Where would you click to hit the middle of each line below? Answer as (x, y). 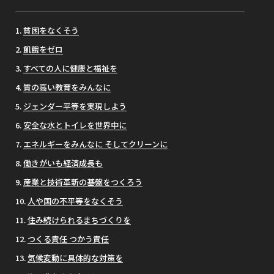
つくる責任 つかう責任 (68, 239)
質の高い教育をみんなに (67, 87)
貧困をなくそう (51, 30)
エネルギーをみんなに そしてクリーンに (95, 144)
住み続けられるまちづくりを (79, 220)
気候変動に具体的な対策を (75, 257)
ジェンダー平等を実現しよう (75, 106)
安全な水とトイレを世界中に (75, 125)
